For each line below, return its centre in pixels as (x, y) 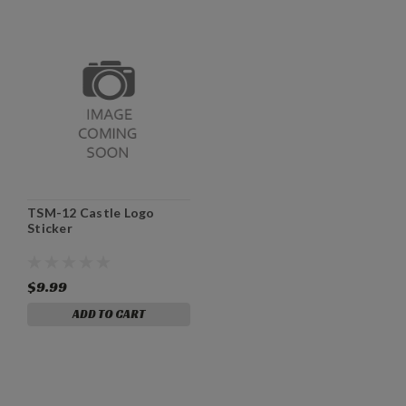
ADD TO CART (109, 314)
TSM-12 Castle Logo (91, 212)
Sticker (50, 227)
